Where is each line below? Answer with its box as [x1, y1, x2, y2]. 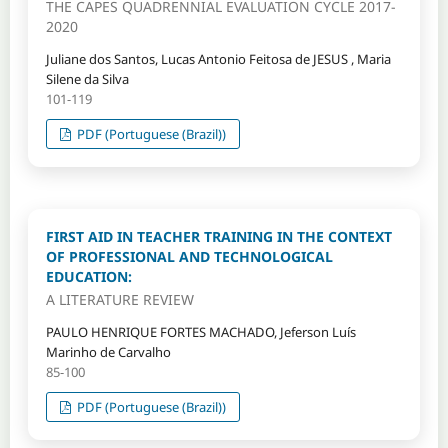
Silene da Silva [45, 69, 129, 88]
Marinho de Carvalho [45, 342, 171, 361]
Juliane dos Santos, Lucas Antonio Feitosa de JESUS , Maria [45, 49, 391, 68]
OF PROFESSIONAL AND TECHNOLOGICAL [45, 246, 333, 266]
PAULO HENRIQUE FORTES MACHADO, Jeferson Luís [45, 322, 356, 341]
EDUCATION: [45, 266, 132, 286]
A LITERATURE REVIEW [45, 290, 194, 309]
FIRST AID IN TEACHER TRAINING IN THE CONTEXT [45, 226, 392, 246]
